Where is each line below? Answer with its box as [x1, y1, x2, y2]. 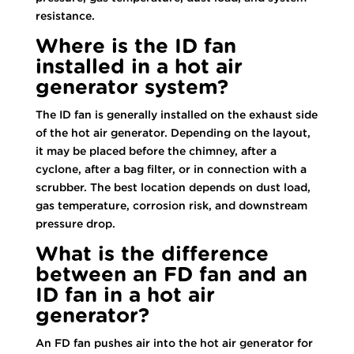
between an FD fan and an [35, 264, 307, 285]
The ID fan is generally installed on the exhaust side [35, 107, 318, 121]
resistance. [35, 9, 95, 22]
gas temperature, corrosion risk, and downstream [35, 198, 307, 212]
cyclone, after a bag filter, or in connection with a [35, 162, 307, 175]
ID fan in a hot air [35, 284, 215, 306]
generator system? [35, 77, 228, 98]
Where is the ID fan [35, 36, 236, 57]
